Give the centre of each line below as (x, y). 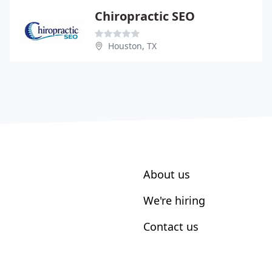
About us (167, 174)
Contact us (171, 226)
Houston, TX (132, 46)
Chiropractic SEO (145, 16)
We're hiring (174, 200)
